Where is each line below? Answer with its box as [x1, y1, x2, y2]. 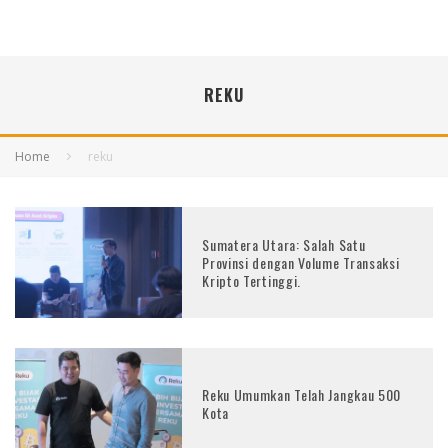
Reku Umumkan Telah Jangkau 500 [202, 384, 402, 406]
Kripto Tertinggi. [202, 269, 302, 291]
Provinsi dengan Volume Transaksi [202, 251, 400, 273]
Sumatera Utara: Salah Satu [202, 233, 366, 255]
